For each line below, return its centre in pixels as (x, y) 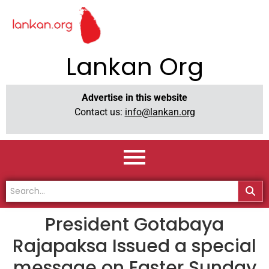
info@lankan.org (160, 112)
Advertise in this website (134, 97)
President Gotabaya (134, 225)
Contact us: (99, 112)
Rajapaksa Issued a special (134, 246)
